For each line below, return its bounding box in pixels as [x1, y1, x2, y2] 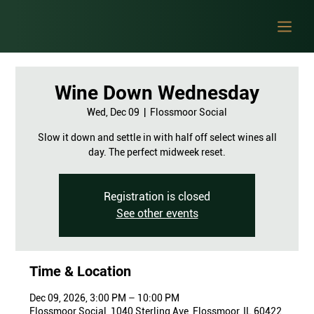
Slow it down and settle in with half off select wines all [37, 132, 277, 143]
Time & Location [29, 263, 132, 280]
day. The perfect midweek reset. [88, 146, 226, 158]
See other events [116, 207, 198, 220]
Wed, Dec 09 [87, 107, 139, 118]
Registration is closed [104, 190, 210, 203]
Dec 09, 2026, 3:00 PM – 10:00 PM [29, 292, 180, 303]
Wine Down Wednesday [55, 81, 259, 104]
